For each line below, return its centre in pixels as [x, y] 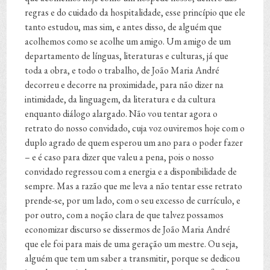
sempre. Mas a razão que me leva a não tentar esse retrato [134, 186]
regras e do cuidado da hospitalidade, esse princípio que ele [135, 13]
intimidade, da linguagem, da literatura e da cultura [121, 99]
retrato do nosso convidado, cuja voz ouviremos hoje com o [135, 128]
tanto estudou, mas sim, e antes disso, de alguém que [124, 27]
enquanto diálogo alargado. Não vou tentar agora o [121, 114]
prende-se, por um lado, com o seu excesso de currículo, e [133, 201]
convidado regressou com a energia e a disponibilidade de [131, 172]
